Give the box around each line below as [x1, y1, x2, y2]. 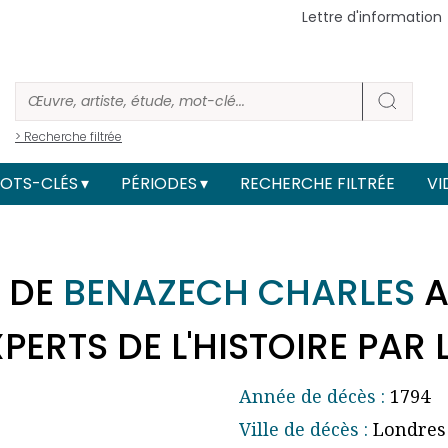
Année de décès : [239, 384, 385, 409]
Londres [368, 417, 446, 442]
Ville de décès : [239, 417, 368, 442]
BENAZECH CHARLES [63, 267, 415, 319]
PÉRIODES [120, 171, 197, 195]
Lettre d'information [302, 7, 443, 27]
